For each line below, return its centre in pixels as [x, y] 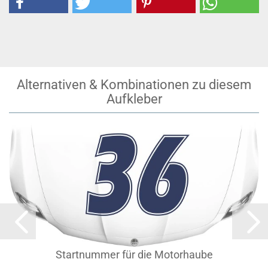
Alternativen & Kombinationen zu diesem [134, 85]
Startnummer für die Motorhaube [134, 255]
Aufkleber [134, 99]
